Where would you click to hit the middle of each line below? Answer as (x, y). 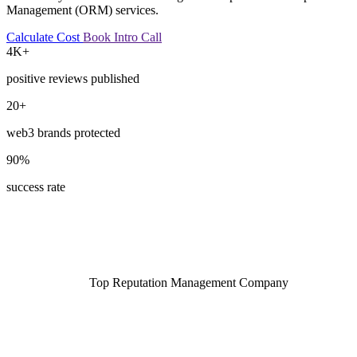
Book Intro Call (122, 37)
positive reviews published (73, 78)
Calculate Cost (45, 37)
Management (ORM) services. (82, 10)
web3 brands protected (63, 132)
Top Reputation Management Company (189, 282)
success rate (36, 186)
